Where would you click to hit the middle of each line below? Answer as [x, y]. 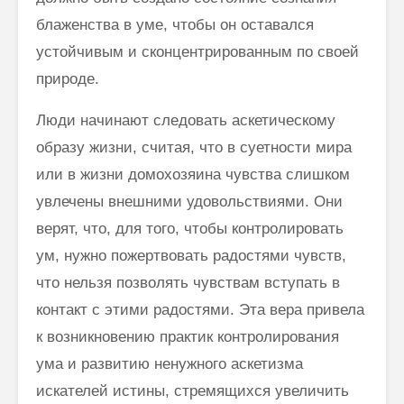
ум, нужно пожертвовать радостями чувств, [191, 255]
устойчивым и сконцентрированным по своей [197, 51]
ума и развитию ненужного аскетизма [170, 363]
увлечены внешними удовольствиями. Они [189, 201]
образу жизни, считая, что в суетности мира [194, 147]
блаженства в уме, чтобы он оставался [175, 24]
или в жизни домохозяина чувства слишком [193, 174]
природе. [68, 78]
